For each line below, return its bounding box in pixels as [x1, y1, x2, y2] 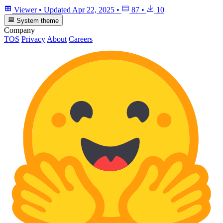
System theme [14, 16, 59, 24]
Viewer [12, 5, 39, 14]
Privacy [21, 34, 45, 43]
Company [4, 25, 35, 34]
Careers [69, 34, 93, 43]
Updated [44, 5, 72, 14]
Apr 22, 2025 [72, 5, 114, 14]
